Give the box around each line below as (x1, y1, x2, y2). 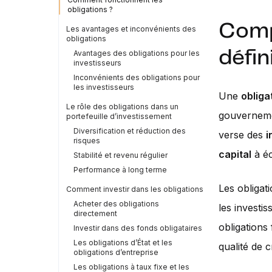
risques (73, 136, 100, 145)
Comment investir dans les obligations (66, 185, 203, 194)
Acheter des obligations (73, 199, 159, 208)
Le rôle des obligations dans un (66, 102, 178, 111)
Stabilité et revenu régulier (73, 151, 168, 160)
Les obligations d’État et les (73, 238, 172, 247)
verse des (219, 129, 266, 141)
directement (73, 209, 117, 218)
